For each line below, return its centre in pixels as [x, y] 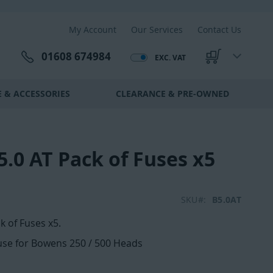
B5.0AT [227, 200]
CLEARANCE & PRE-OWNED [172, 94]
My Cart [222, 62]
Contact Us [219, 30]
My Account [93, 30]
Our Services [157, 30]
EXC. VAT [170, 57]
